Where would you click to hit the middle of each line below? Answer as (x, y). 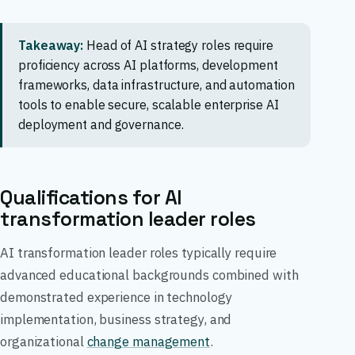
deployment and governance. (101, 124)
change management (148, 341)
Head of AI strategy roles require (178, 45)
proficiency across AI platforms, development (148, 65)
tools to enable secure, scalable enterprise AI (149, 104)
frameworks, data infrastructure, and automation (157, 84)
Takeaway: (51, 45)
